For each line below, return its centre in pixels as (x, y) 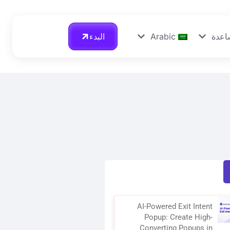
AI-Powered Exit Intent (175, 206)
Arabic (163, 36)
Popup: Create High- (178, 217)
